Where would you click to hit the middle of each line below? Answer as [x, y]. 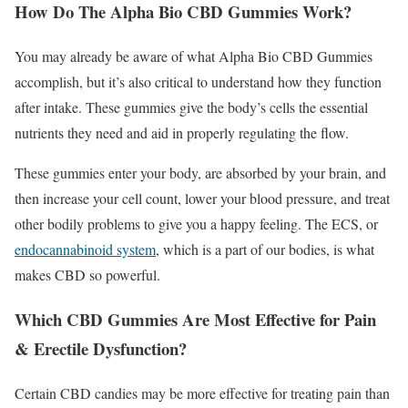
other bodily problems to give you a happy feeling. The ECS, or [196, 224]
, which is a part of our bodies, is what [265, 250]
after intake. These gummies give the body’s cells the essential [191, 107]
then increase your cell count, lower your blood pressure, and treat [202, 199]
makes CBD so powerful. [87, 275]
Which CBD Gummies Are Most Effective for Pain [195, 319]
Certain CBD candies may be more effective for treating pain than [202, 393]
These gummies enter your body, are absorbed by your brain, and [200, 173]
